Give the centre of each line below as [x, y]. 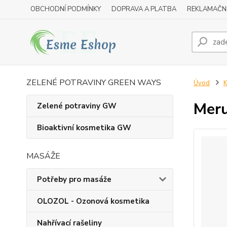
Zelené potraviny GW [77, 106]
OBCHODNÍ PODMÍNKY [66, 9]
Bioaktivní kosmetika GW [84, 128]
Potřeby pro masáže [74, 179]
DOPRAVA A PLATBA [144, 9]
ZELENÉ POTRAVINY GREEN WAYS [94, 83]
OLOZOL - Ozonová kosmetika [93, 201]
